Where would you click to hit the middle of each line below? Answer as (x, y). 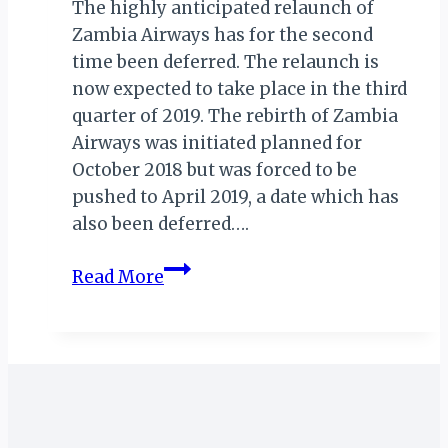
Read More (118, 276)
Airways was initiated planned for (217, 142)
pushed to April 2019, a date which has (235, 196)
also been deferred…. (160, 223)
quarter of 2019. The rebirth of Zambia (235, 115)
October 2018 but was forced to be (214, 169)
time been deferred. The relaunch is (225, 61)
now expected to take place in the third (239, 88)
